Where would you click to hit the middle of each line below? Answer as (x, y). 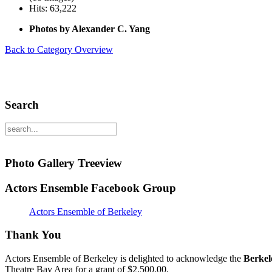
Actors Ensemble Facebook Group (90, 188)
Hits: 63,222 (53, 8)
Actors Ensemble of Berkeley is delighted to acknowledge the (124, 259)
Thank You (33, 235)
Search (22, 104)
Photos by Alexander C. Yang (90, 29)
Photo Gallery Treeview (63, 163)
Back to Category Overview (59, 49)
